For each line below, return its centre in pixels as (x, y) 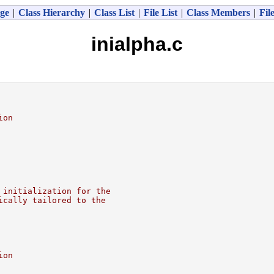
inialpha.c (137, 44)
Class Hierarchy (51, 13)
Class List (114, 13)
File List (160, 13)
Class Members (218, 13)
